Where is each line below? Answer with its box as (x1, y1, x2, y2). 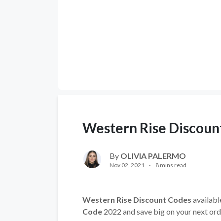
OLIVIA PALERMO (120, 151, 186, 161)
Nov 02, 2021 (110, 161, 145, 169)
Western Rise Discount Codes (82, 195, 191, 205)
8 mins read (155, 161, 186, 169)
